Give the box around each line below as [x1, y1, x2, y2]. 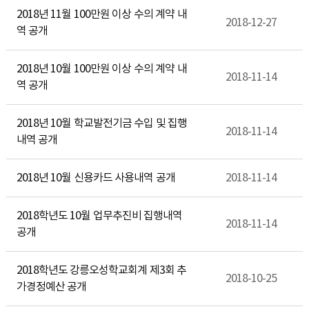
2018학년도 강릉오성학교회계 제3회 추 [16, 264, 187, 277]
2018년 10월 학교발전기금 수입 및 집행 [16, 117, 188, 130]
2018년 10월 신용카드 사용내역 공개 [16, 172, 175, 185]
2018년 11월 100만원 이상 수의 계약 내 [16, 8, 187, 21]
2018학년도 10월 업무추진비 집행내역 [16, 210, 183, 223]
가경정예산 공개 [16, 281, 87, 294]
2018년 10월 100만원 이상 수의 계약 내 [16, 63, 187, 76]
